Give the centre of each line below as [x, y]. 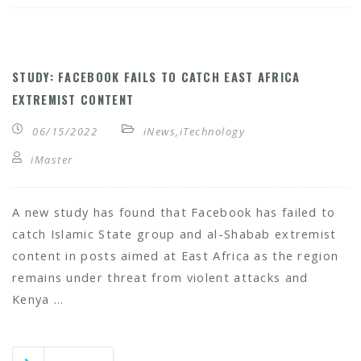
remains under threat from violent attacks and [160, 278]
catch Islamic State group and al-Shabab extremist [174, 234]
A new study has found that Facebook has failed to [174, 212]
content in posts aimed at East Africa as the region [176, 256]
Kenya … [38, 299]
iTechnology [212, 131]
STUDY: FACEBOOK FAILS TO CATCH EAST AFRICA [156, 77]
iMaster [52, 160]
